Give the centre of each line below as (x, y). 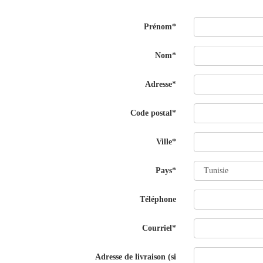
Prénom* (160, 27)
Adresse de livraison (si (136, 257)
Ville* (166, 142)
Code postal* (154, 113)
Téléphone (158, 199)
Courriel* (159, 228)
